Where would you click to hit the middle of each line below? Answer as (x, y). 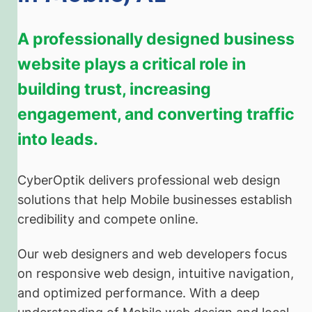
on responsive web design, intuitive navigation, (156, 273)
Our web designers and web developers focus (152, 253)
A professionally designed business (156, 39)
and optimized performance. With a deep (139, 292)
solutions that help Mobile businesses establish (155, 200)
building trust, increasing (114, 89)
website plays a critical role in (132, 64)
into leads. (58, 139)
